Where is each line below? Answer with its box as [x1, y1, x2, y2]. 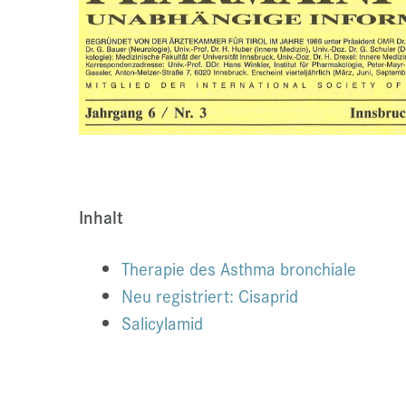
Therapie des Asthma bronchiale [121, 256, 356, 281]
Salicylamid [121, 311, 203, 335]
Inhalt [79, 205, 123, 229]
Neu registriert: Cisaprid [121, 284, 298, 308]
